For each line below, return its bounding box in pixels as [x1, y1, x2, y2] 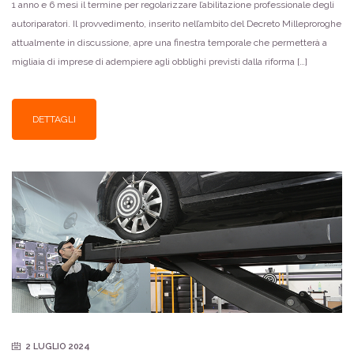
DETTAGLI [32, 113, 76, 125]
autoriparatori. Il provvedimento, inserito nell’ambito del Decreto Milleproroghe [12, 18, 341, 30]
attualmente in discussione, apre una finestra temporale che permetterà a [12, 37, 327, 49]
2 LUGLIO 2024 [26, 341, 90, 352]
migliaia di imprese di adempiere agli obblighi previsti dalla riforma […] [12, 56, 307, 68]
